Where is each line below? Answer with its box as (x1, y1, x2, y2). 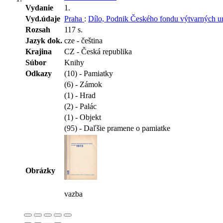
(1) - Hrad (64, 91, 96, 100)
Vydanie (25, 3, 53, 12)
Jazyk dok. (25, 36, 62, 45)
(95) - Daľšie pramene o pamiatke (64, 123, 170, 132)
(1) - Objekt (64, 112, 101, 121)
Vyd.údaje (25, 14, 60, 23)
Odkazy (25, 69, 52, 78)
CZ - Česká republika (64, 47, 132, 56)
